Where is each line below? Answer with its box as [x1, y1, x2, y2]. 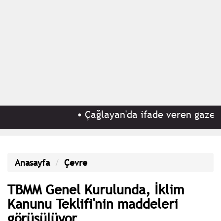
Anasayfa [15, 156, 50, 168]
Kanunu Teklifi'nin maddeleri [7, 194, 178, 212]
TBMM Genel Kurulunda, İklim [7, 180, 184, 198]
